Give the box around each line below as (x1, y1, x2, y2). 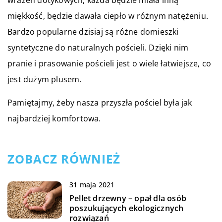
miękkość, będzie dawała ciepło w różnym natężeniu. (7, 10, 209, 22)
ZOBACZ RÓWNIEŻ (7, 151, 120, 167)
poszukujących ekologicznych (69, 203, 184, 214)
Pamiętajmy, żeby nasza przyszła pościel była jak (7, 97, 192, 109)
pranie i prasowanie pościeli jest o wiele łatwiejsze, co (7, 58, 212, 69)
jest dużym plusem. (7, 74, 82, 85)
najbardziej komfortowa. (7, 113, 101, 124)
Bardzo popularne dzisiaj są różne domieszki (7, 26, 179, 38)
